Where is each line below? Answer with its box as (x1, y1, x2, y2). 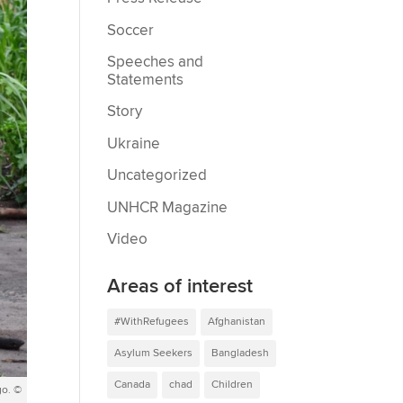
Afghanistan (208, 314, 266, 328)
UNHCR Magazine (107, 197, 228, 218)
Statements (107, 70, 184, 90)
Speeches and (107, 52, 204, 72)
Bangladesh (211, 345, 270, 360)
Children (211, 377, 254, 391)
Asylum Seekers (114, 345, 193, 360)
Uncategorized (107, 166, 208, 186)
